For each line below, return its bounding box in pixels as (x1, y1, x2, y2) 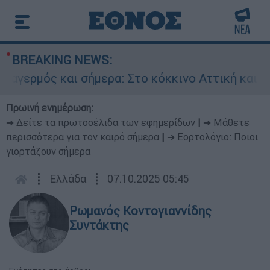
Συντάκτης (69, 218, 129, 233)
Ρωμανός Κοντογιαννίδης (69, 203, 212, 218)
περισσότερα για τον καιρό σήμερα (6, 131, 159, 143)
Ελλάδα (49, 172, 86, 186)
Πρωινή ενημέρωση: (6, 102, 93, 114)
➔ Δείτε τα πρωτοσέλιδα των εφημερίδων (6, 116, 195, 128)
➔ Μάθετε (203, 116, 250, 128)
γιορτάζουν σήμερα (6, 145, 90, 157)
